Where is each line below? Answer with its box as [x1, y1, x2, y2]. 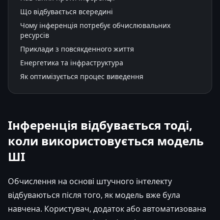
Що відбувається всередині [20, 6, 113, 16]
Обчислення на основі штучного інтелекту [8, 175, 172, 187]
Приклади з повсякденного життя [20, 44, 134, 54]
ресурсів [20, 30, 49, 40]
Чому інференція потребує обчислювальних [20, 20, 170, 30]
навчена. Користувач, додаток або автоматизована [8, 203, 206, 214]
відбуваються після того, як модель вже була [8, 189, 180, 200]
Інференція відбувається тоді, [8, 116, 192, 133]
